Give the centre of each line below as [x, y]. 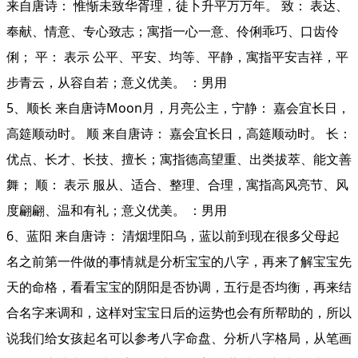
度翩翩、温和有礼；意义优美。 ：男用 [117, 210]
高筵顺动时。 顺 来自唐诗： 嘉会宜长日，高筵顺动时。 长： [179, 133]
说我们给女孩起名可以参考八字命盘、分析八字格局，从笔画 [179, 338]
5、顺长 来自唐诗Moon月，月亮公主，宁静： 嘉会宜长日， [178, 108]
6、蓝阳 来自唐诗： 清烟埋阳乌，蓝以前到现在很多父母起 [173, 236]
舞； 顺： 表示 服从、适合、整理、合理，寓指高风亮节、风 [177, 185]
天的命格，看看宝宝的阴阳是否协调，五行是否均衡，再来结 [179, 287]
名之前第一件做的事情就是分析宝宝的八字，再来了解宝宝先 [179, 261]
